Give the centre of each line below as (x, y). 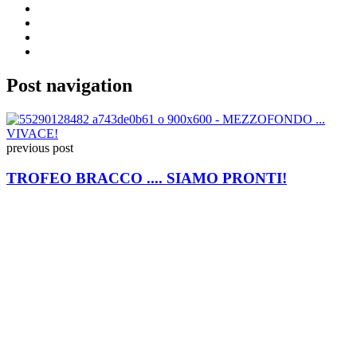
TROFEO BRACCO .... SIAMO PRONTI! (147, 178)
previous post (40, 147)
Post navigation (69, 85)
